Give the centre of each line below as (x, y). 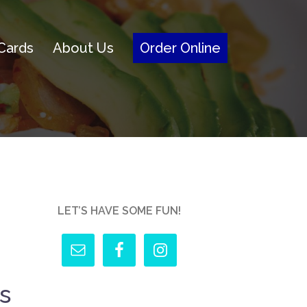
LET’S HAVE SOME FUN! (119, 211)
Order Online (180, 48)
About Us (83, 48)
